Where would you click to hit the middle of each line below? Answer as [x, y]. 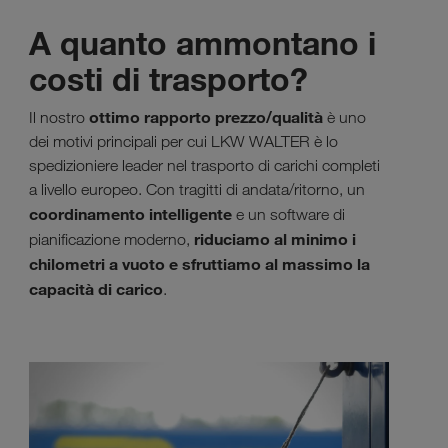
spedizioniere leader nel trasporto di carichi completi [204, 165]
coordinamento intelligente [132, 213]
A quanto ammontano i [202, 42]
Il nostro [59, 117]
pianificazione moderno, [111, 239]
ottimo [114, 116]
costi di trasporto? [168, 78]
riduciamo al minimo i [275, 238]
